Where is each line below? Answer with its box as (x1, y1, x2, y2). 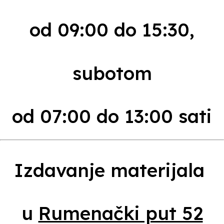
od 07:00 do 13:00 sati (12, 104, 212, 127)
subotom (72, 61, 152, 84)
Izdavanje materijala (14, 158, 210, 181)
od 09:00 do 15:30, (29, 18, 194, 41)
